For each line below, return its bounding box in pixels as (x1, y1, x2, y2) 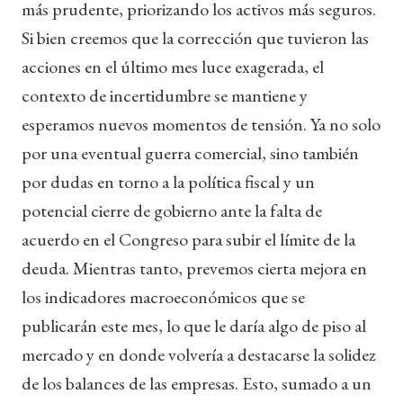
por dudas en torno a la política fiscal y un (22, 169, 315, 193)
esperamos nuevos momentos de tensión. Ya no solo (22, 112, 381, 136)
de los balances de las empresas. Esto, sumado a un (22, 371, 372, 395)
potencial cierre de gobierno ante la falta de (22, 198, 322, 222)
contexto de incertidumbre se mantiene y (22, 83, 308, 107)
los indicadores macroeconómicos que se (22, 284, 305, 309)
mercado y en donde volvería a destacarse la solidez (22, 342, 376, 366)
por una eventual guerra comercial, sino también (22, 140, 359, 165)
